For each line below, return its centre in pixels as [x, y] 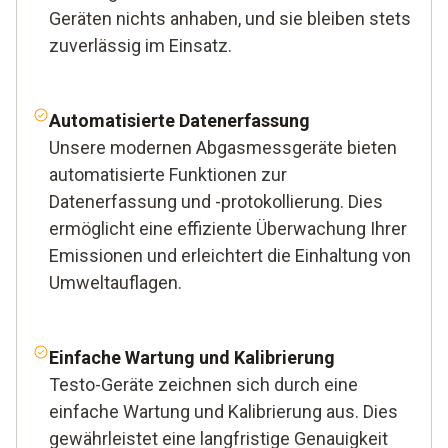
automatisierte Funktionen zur [168, 174]
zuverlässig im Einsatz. [140, 45]
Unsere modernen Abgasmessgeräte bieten [223, 147]
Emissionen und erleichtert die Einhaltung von [230, 255]
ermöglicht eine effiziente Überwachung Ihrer [228, 228]
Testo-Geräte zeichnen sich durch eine [203, 384]
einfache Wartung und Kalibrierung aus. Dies [223, 411]
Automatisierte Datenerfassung [179, 120]
